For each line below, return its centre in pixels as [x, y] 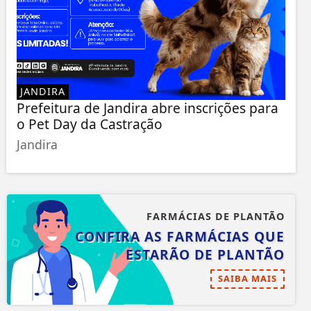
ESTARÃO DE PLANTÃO [205, 255]
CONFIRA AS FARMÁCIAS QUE [179, 237]
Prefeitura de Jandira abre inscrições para [147, 108]
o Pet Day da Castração [89, 124]
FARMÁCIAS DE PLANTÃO [215, 217]
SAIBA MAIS [247, 279]
